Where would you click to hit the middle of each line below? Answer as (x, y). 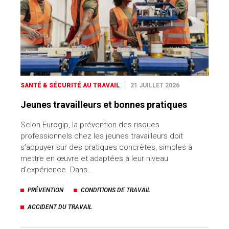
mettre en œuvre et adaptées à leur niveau (94, 158)
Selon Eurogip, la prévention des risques (90, 124)
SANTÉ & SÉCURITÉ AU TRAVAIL (70, 85)
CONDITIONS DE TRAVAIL (116, 190)
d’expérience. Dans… (56, 169)
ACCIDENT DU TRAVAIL (60, 207)
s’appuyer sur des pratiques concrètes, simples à (106, 147)
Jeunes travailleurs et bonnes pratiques (104, 104)
